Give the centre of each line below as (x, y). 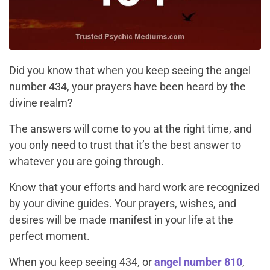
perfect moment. (49, 236)
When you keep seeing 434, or (82, 262)
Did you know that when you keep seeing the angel (130, 71)
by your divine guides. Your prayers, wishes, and (123, 204)
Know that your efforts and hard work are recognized (134, 187)
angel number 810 (198, 262)
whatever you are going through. (86, 162)
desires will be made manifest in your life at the (121, 220)
